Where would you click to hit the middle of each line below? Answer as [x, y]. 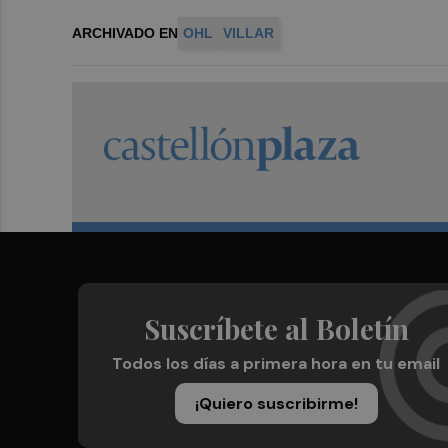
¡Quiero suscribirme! [276, 404]
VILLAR [248, 33]
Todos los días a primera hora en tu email [276, 364]
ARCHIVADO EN [125, 33]
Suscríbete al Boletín [276, 329]
